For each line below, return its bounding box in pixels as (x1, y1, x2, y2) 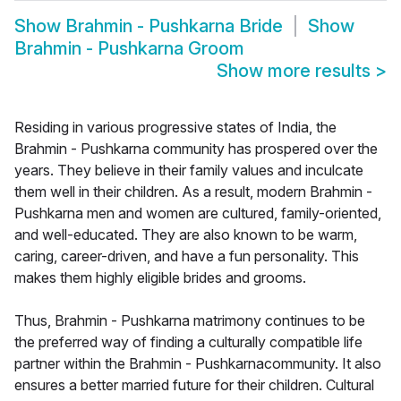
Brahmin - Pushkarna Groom (14, 38, 244, 60)
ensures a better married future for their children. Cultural (14, 376, 374, 395)
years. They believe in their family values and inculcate (14, 161, 363, 180)
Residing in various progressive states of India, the (14, 118, 337, 137)
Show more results (217, 60, 375, 82)
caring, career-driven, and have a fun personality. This (14, 247, 359, 266)
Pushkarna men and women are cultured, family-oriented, (14, 204, 381, 223)
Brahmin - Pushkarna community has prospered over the (14, 140, 378, 158)
